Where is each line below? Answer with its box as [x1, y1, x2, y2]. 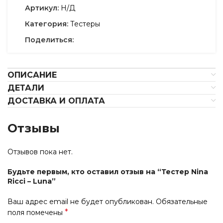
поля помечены [7, 208, 65, 217]
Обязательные [156, 197, 208, 206]
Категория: [25, 19, 68, 28]
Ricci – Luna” [7, 177, 56, 186]
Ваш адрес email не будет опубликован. [7, 197, 154, 206]
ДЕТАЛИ [7, 83, 44, 93]
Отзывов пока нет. [7, 147, 73, 156]
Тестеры [70, 19, 100, 28]
